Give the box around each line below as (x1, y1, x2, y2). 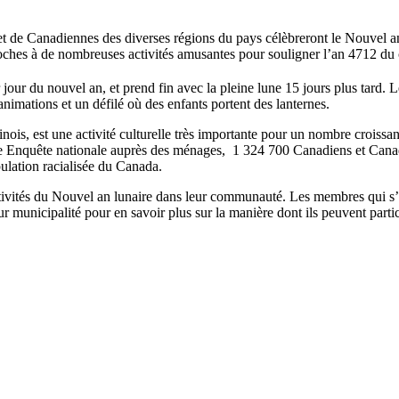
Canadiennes (27, 29, 99, 45)
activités (128, 45, 174, 61)
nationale (56, 142, 107, 159)
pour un (257, 126, 308, 142)
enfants (167, 96, 208, 112)
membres (313, 189, 364, 205)
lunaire (114, 189, 152, 205)
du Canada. (94, 159, 176, 175)
